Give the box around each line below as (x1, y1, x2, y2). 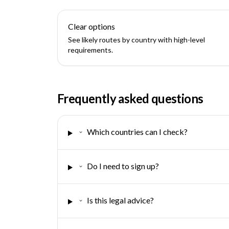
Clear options (68, 21, 115, 31)
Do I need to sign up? (86, 161, 159, 171)
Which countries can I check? (86, 127, 188, 136)
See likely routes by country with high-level (68, 35, 205, 44)
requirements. (68, 45, 113, 54)
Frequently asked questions (57, 91, 203, 106)
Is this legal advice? (86, 195, 154, 205)
